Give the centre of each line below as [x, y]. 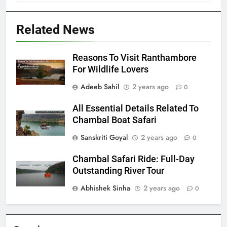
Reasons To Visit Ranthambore [135, 58]
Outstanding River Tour [118, 171]
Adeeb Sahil [100, 86]
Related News [55, 29]
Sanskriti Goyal [104, 137]
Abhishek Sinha [105, 188]
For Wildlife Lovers [110, 69]
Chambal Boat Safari [115, 120]
